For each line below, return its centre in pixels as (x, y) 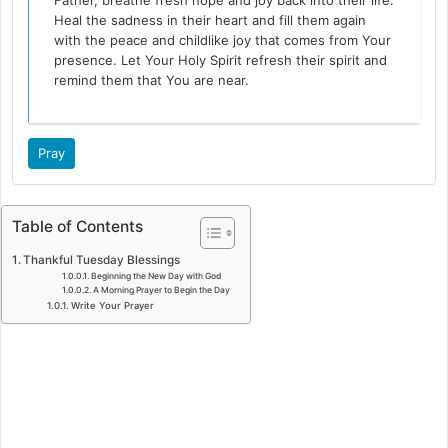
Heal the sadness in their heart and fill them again (210, 20)
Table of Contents (77, 227)
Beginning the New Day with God (155, 276)
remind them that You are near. (152, 80)
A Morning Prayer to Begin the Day (161, 290)
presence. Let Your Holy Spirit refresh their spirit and (221, 60)
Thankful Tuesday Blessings (102, 260)
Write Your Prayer (113, 306)
